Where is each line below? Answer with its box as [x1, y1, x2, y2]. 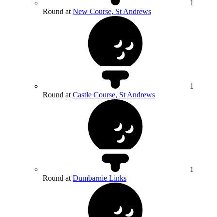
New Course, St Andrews [73, 7, 151, 16]
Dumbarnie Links [73, 174, 126, 183]
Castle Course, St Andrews [73, 91, 155, 99]
